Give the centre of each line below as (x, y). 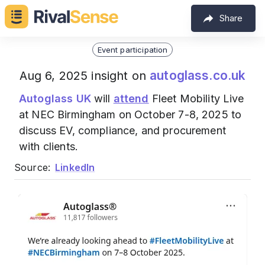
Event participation (132, 49)
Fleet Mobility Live (196, 98)
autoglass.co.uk (198, 75)
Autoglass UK (55, 98)
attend (131, 98)
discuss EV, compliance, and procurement (122, 130)
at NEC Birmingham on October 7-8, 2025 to (130, 114)
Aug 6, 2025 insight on (85, 76)
